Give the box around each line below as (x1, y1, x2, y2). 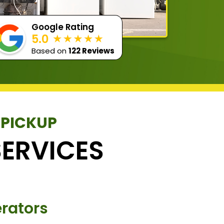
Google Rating (31, 20, 94, 33)
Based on (31, 45, 69, 56)
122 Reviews (68, 45, 115, 56)
